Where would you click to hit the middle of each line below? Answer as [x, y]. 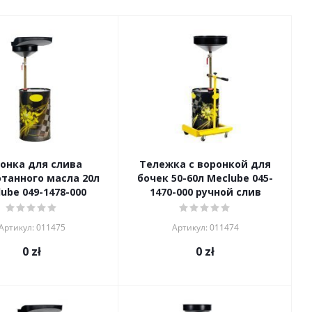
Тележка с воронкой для [205, 164]
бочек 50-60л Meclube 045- [205, 178]
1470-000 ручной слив [205, 192]
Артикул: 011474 [205, 227]
